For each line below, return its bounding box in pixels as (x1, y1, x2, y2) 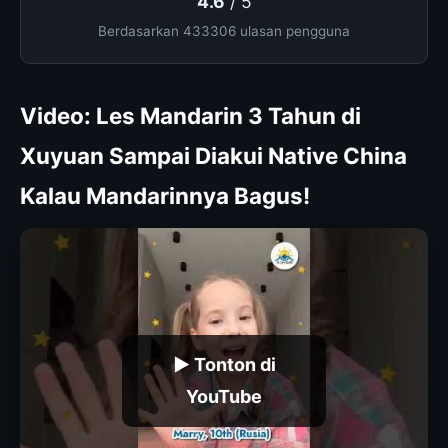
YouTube (186, 385, 262, 407)
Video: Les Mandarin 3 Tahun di (20, 101, 361, 129)
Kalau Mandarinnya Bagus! (20, 181, 310, 209)
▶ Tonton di (172, 353, 276, 375)
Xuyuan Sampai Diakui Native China (20, 141, 407, 169)
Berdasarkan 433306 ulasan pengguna (98, 22, 350, 39)
